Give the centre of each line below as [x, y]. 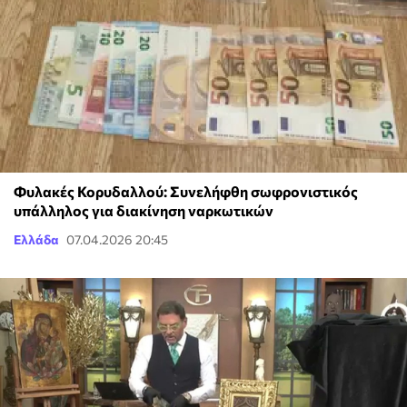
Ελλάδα [36, 239]
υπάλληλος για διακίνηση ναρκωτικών [144, 210]
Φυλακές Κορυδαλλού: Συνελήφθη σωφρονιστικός [186, 191]
